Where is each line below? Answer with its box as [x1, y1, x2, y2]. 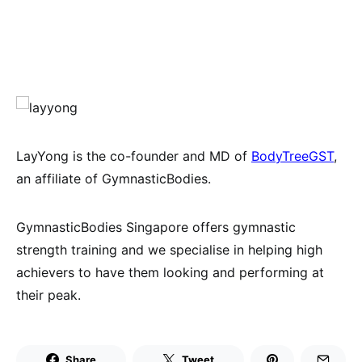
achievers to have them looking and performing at [16, 264, 324, 281]
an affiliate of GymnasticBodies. [16, 170, 211, 187]
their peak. [16, 287, 81, 304]
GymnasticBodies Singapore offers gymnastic [16, 219, 296, 236]
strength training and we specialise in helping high [16, 242, 322, 259]
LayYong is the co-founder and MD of [16, 148, 251, 165]
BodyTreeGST [251, 148, 334, 165]
